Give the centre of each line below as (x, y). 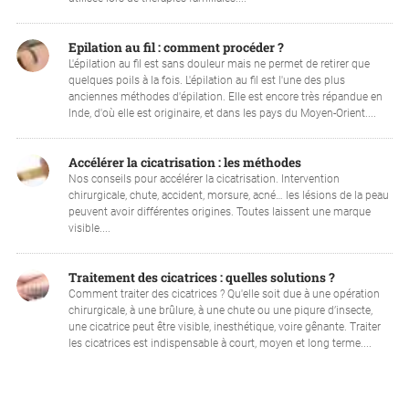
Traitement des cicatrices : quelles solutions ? (201, 278)
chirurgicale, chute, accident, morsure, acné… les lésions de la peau (228, 195)
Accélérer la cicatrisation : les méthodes (184, 162)
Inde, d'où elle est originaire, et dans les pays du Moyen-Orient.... (222, 113)
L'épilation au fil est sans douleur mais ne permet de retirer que (219, 63)
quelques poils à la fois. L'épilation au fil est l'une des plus (206, 80)
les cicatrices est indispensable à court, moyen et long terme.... (220, 343)
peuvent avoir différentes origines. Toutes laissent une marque (219, 211)
